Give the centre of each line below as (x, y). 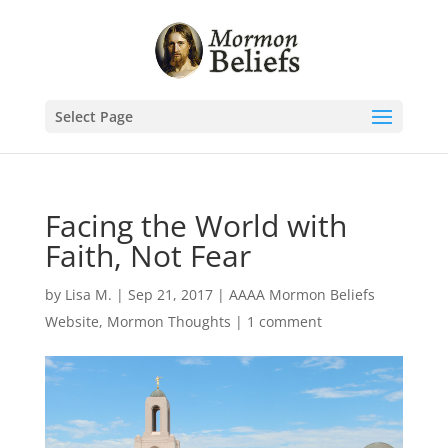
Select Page (93, 116)
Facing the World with (195, 225)
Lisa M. (88, 294)
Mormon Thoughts (168, 321)
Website (71, 321)
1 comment (284, 321)
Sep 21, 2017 (170, 294)
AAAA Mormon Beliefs (301, 294)
